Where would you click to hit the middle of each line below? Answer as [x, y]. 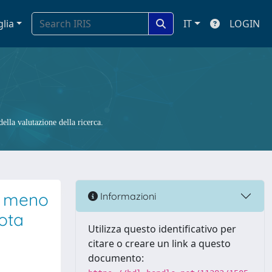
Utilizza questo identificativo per [162, 229]
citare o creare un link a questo [159, 243]
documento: [116, 258]
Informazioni [127, 196]
